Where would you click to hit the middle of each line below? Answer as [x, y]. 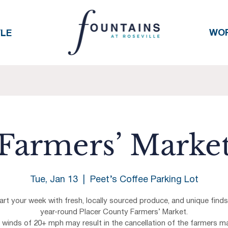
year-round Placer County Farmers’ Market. [114, 212]
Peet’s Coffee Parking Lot [144, 180]
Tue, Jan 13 [54, 180]
